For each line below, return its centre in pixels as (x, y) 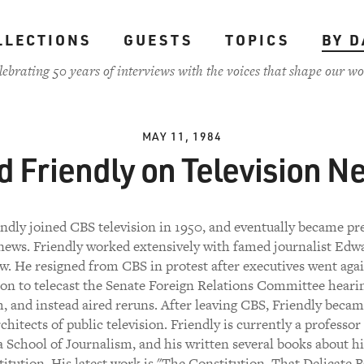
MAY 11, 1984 (182, 136)
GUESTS (158, 40)
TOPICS (257, 40)
